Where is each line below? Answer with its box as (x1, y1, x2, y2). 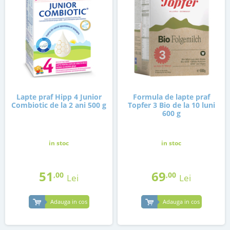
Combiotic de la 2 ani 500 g (11, 100, 106, 110)
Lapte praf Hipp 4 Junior (16, 92, 102, 102)
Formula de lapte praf (132, 92, 210, 102)
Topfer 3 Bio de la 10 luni (127, 100, 215, 110)
